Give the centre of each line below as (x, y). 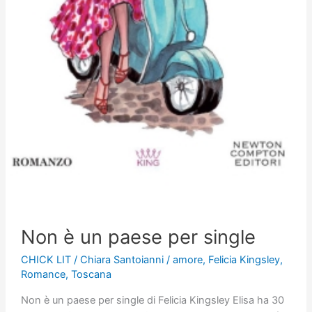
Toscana (91, 275)
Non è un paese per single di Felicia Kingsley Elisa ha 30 (152, 301)
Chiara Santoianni (123, 260)
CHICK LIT (46, 260)
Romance (43, 275)
